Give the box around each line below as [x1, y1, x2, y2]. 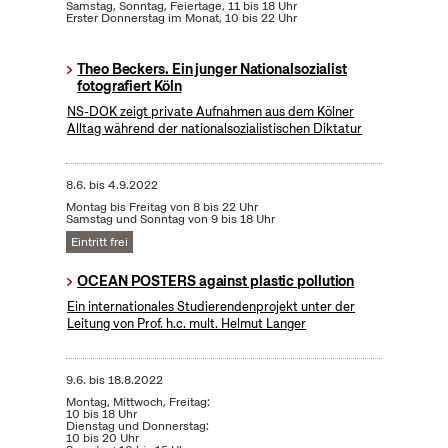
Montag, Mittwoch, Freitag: [65, 394, 210, 411]
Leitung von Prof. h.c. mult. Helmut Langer [67, 315, 307, 333]
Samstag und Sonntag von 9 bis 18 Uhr [65, 211, 275, 228]
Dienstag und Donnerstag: [65, 418, 209, 435]
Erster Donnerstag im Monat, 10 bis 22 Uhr [65, 10, 297, 27]
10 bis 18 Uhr [65, 406, 137, 423]
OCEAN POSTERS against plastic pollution [77, 272, 355, 291]
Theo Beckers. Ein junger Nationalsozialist [77, 60, 347, 79]
